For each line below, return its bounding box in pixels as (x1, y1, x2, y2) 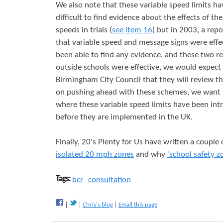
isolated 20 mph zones (56, 150, 134, 159)
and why (134, 150, 167, 159)
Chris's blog (83, 201, 113, 208)
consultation (88, 175, 131, 184)
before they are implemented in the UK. (56, 113, 193, 122)
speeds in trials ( (56, 26, 112, 35)
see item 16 (112, 26, 152, 35)
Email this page (118, 201, 157, 208)
